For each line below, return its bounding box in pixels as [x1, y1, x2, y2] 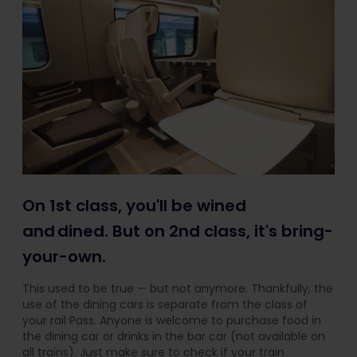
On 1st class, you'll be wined [22, 194, 246, 218]
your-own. [22, 245, 106, 269]
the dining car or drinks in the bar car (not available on [22, 328, 325, 345]
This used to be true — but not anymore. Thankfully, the [22, 280, 333, 297]
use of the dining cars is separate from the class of [22, 296, 308, 313]
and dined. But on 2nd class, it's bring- [22, 220, 333, 243]
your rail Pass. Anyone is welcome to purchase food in [22, 312, 321, 329]
